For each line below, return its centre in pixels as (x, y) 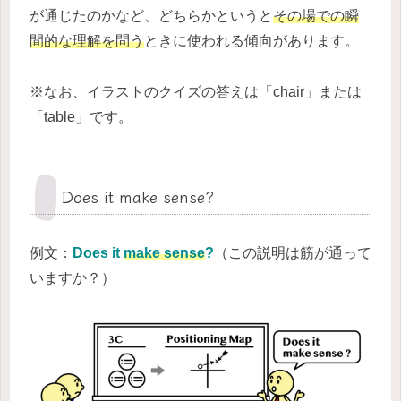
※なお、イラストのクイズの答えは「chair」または (196, 91)
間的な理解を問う (87, 40)
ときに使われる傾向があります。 (252, 40)
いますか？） (73, 277)
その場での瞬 (316, 15)
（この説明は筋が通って (293, 252)
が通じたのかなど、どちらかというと (151, 15)
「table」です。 (81, 116)
